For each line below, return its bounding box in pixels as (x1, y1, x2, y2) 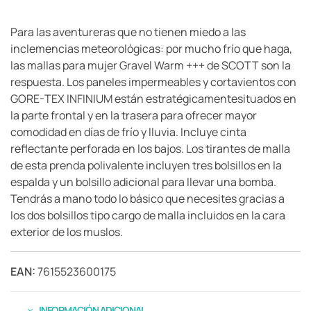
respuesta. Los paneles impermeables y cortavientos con (10, 74, 296, 90)
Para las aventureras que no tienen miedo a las (10, 24, 246, 40)
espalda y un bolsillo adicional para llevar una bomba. (10, 174, 276, 190)
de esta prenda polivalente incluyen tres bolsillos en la (10, 157, 282, 173)
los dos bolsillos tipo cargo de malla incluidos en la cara (10, 207, 285, 223)
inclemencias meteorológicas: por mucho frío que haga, (10, 40, 292, 56)
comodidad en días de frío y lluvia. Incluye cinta (10, 124, 246, 140)
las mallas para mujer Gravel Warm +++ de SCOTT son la (10, 57, 291, 73)
